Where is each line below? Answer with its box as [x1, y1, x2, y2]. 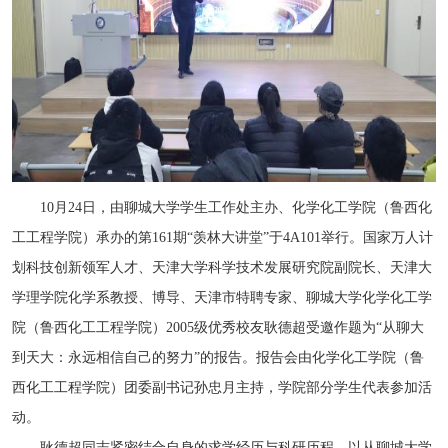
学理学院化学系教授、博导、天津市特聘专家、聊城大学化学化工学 [12, 289, 432, 305]
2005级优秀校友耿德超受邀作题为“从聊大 [166, 319, 424, 335]
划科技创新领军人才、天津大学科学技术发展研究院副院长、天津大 [12, 259, 432, 275]
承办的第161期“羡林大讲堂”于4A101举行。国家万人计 [96, 229, 433, 245]
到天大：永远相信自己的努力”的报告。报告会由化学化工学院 [12, 349, 396, 365]
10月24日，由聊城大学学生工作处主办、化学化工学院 [12, 199, 376, 215]
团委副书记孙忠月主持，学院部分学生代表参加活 [124, 379, 432, 395]
